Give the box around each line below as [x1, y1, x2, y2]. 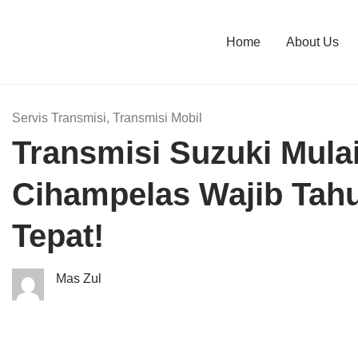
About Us [285, 34, 339, 49]
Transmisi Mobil [113, 111, 202, 125]
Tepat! [12, 218, 104, 253]
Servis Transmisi [12, 111, 106, 125]
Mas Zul [56, 272, 101, 285]
